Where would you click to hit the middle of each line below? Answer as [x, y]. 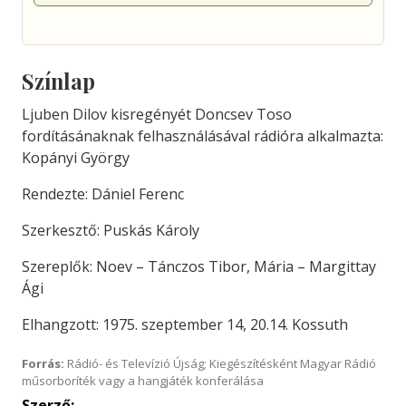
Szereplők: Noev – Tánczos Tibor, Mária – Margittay [199, 266]
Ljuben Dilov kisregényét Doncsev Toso [157, 114]
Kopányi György [76, 158]
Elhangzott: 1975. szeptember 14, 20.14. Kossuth [185, 324]
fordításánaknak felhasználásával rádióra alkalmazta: [203, 136]
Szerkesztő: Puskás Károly [111, 230]
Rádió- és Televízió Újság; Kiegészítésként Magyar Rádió [220, 363]
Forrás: [43, 363]
